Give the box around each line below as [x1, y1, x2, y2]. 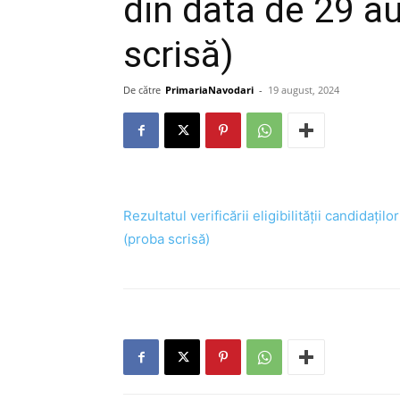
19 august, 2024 [268, 83, 339, 96]
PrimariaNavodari [165, 83, 254, 96]
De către [123, 83, 161, 96]
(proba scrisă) [123, 230, 210, 247]
